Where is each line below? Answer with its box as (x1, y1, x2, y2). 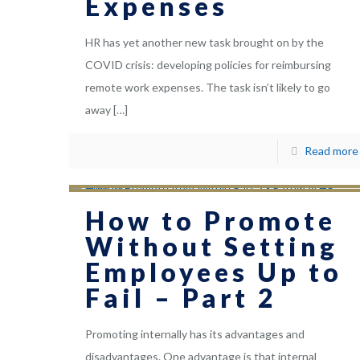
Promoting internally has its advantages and (85, 327, 305, 342)
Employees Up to (85, 256, 343, 288)
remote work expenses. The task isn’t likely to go (85, 80, 331, 95)
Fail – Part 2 (85, 282, 278, 314)
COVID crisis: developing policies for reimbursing (85, 58, 332, 72)
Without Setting (85, 231, 339, 263)
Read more (304, 144, 358, 158)
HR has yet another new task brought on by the (85, 35, 325, 50)
